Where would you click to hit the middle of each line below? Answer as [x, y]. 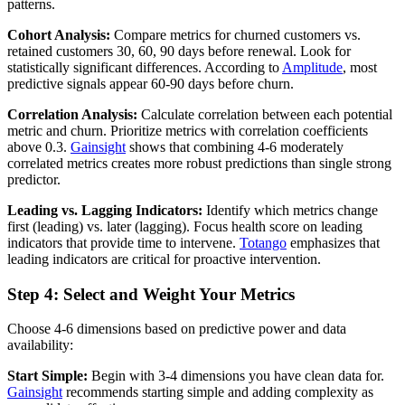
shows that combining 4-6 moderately [235, 146]
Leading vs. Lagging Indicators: [105, 210]
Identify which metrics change [290, 210]
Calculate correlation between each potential [265, 114]
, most [360, 67]
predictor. [34, 179]
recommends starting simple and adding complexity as [218, 392]
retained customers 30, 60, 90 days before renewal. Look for [179, 51]
